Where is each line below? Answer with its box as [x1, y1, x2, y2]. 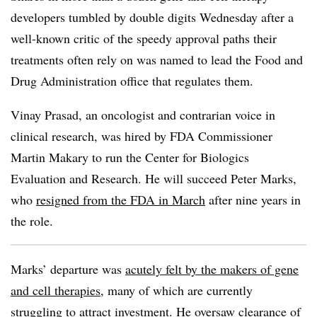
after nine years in [205, 191, 301, 208]
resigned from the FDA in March [36, 191, 205, 208]
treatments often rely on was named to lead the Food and [11, 51, 303, 68]
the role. [11, 212, 53, 229]
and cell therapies [11, 282, 100, 299]
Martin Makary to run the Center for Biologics [11, 149, 249, 166]
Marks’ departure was [11, 260, 125, 277]
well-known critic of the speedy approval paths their [11, 30, 277, 47]
